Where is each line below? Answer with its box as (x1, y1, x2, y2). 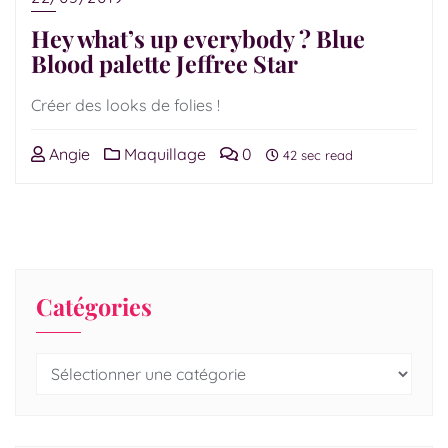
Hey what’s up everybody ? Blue (31, 23, 365, 54)
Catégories (36, 291, 152, 322)
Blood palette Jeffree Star (31, 48, 298, 79)
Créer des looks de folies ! (31, 95, 220, 115)
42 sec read (279, 147, 353, 163)
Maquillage (120, 144, 206, 164)
